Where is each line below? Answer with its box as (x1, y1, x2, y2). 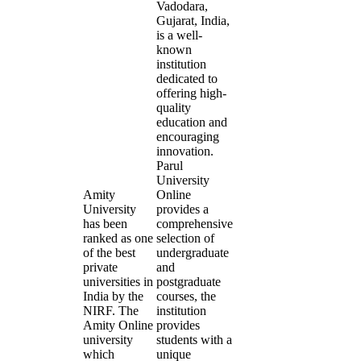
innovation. (156, 144, 214, 158)
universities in (83, 275, 153, 288)
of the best (83, 246, 135, 259)
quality (156, 101, 191, 114)
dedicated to (156, 72, 218, 85)
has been (83, 217, 127, 230)
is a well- (156, 28, 202, 42)
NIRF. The (83, 304, 139, 317)
